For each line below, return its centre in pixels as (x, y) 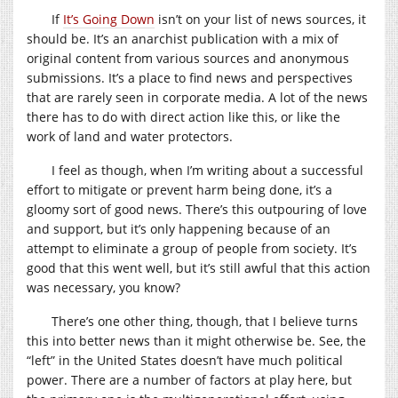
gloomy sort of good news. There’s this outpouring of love (197, 209)
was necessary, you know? (103, 287)
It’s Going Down (109, 19)
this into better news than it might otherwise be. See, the (196, 340)
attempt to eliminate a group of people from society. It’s (192, 248)
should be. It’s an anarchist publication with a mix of (183, 38)
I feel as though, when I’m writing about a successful (207, 170)
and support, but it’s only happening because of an (179, 228)
